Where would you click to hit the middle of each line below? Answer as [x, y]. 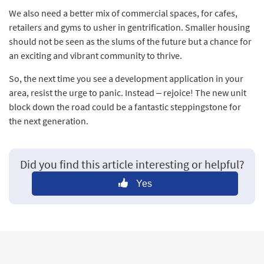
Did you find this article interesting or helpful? [132, 164]
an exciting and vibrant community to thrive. [95, 55]
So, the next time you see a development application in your [126, 78]
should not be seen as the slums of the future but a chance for [130, 41]
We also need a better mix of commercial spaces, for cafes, [123, 13]
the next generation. [49, 121]
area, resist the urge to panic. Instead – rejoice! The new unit [128, 92]
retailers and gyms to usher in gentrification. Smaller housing [129, 27]
